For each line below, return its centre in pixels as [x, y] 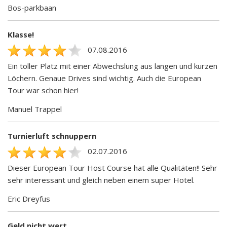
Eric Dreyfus [29, 198]
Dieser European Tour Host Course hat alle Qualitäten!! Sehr [112, 167]
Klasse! [21, 34]
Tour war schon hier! [43, 90]
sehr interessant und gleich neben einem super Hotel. [101, 180]
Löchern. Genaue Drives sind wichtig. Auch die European [104, 78]
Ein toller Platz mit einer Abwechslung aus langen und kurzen [112, 66]
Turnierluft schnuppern [52, 136]
